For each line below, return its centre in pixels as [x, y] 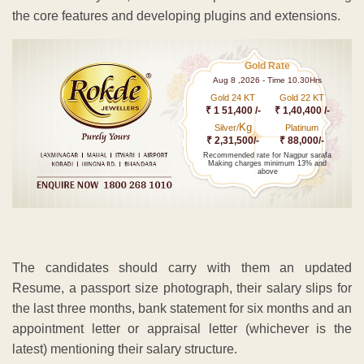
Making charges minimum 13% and [268, 163]
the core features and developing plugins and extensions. [176, 15]
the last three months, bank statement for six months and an [182, 309]
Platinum [302, 127]
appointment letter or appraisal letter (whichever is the [182, 329]
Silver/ [226, 127]
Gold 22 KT [302, 97]
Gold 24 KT [233, 97]
